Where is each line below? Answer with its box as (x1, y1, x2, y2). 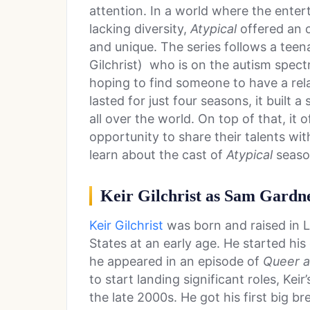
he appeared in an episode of (89, 254, 263, 269)
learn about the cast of (89, 147, 226, 163)
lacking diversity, (89, 21, 190, 37)
